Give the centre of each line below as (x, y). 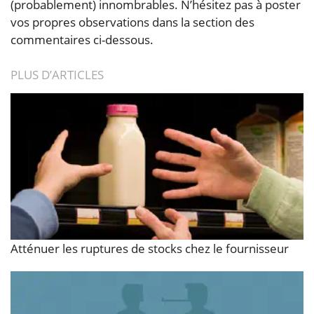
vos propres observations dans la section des (132, 22)
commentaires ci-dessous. (82, 39)
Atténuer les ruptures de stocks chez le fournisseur (150, 248)
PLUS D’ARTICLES (57, 74)
